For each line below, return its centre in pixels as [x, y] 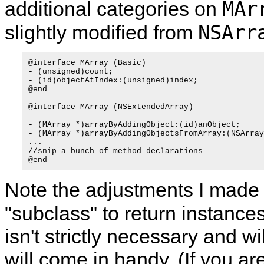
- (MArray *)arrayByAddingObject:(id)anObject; [134, 125]
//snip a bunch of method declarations [115, 151]
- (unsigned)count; [71, 72]
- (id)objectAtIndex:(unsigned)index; [113, 80]
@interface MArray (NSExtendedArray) [111, 107]
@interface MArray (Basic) [87, 63]
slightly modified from [101, 32]
